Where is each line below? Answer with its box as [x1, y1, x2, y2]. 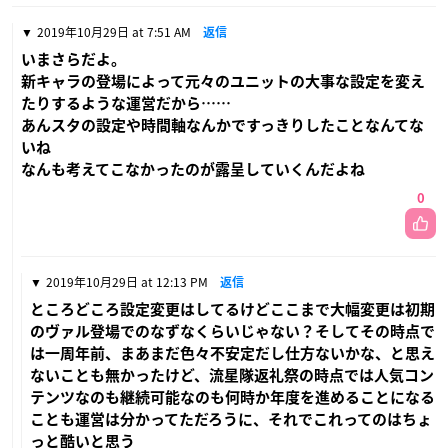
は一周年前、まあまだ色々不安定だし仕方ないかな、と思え [30, 346, 435, 362]
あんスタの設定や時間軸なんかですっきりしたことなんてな [21, 118, 424, 134]
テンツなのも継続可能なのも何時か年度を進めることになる [30, 390, 435, 406]
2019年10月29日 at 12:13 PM [46, 273, 208, 292]
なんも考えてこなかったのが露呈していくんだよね [21, 162, 365, 178]
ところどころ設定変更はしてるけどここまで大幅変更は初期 [30, 302, 435, 318]
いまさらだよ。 [21, 52, 126, 68]
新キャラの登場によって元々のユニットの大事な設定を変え [21, 74, 425, 90]
